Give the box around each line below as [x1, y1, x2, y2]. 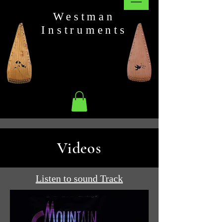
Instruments [41, 24, 127, 36]
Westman [53, 10, 115, 23]
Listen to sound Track [36, 172, 123, 184]
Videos [56, 138, 102, 158]
